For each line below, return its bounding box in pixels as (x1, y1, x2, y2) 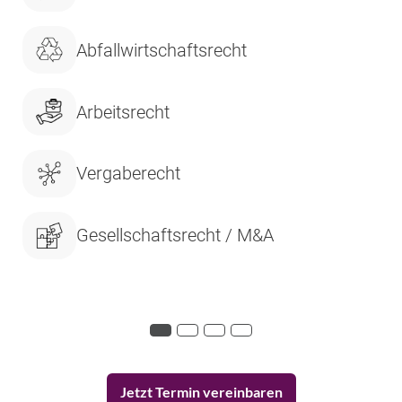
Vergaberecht (76, 162, 180, 185)
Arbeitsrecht (76, 100, 170, 123)
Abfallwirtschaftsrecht (76, 39, 247, 61)
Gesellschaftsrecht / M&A (76, 224, 274, 247)
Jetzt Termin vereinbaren (119, 382, 283, 400)
